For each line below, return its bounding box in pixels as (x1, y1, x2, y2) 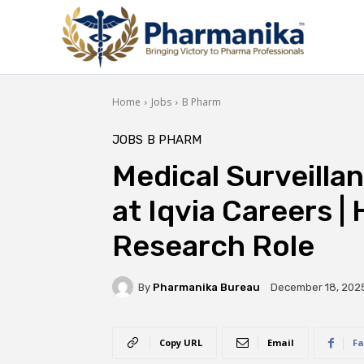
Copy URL (159, 336, 202, 349)
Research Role (112, 228, 314, 263)
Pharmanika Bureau (153, 280, 260, 293)
